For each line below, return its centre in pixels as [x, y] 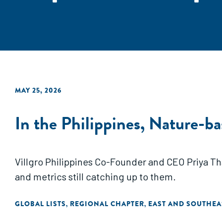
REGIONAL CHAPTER [107, 204]
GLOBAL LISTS [40, 204]
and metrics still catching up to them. [95, 176]
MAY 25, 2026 [38, 90]
